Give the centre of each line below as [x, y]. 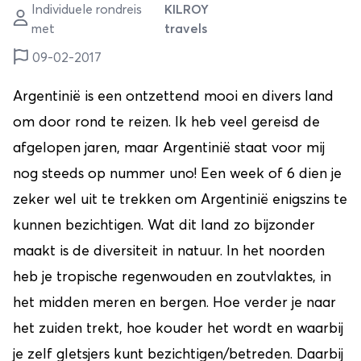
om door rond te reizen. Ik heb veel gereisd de [166, 122]
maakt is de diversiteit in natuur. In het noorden [169, 251]
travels [185, 29]
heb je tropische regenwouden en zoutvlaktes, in [172, 277]
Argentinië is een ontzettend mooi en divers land [173, 96]
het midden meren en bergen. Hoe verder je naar [174, 303]
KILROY [186, 9]
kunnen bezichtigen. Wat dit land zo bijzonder [164, 225]
